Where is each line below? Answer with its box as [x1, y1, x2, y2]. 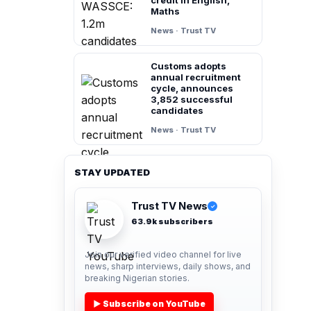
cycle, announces [151, 82, 233, 94]
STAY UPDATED [74, 166, 150, 178]
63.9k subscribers [131, 216, 213, 226]
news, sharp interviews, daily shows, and [85, 260, 251, 271]
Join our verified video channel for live [85, 249, 242, 260]
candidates [151, 104, 203, 116]
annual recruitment [151, 71, 241, 83]
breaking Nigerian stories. [85, 272, 190, 283]
